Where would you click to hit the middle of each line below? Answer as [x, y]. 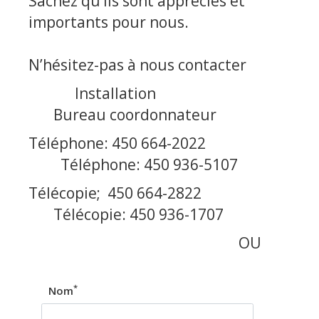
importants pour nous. [109, 22]
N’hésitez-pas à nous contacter [137, 65]
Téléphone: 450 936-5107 [133, 164]
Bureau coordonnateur [122, 115]
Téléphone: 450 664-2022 [158, 143]
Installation [158, 93]
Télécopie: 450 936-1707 [126, 214]
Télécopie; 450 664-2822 [159, 193]
